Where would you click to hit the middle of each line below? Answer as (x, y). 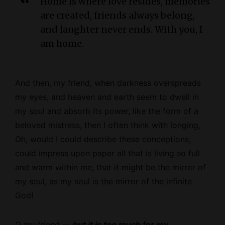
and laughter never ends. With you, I (122, 30)
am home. (62, 44)
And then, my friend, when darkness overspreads (108, 83)
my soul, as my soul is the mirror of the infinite (103, 182)
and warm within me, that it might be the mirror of (110, 167)
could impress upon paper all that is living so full (107, 153)
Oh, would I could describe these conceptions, (103, 139)
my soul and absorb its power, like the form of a (107, 111)
